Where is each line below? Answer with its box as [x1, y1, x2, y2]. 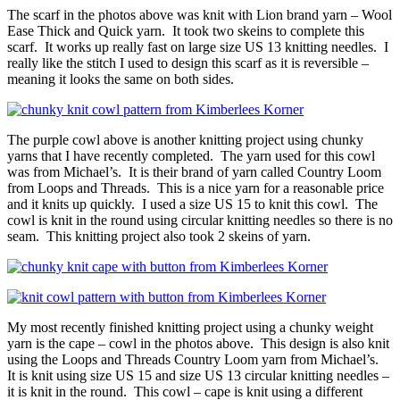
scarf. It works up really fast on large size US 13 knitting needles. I [7, 39, 388, 55]
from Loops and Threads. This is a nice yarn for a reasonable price [7, 180, 384, 196]
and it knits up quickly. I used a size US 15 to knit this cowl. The [7, 196, 378, 212]
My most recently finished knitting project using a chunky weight [7, 320, 373, 336]
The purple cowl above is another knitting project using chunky [7, 132, 363, 148]
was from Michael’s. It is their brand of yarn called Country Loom [7, 164, 381, 180]
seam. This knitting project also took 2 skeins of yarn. [7, 229, 311, 245]
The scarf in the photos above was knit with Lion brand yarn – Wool [7, 7, 392, 23]
